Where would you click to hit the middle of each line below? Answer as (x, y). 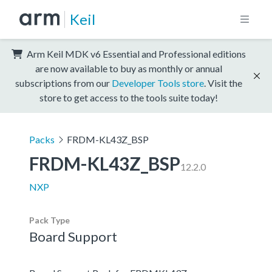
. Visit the (223, 83)
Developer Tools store (158, 83)
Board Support (73, 236)
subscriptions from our (63, 83)
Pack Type (49, 220)
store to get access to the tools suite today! (129, 97)
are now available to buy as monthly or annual (129, 68)
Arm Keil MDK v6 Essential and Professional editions (135, 53)
